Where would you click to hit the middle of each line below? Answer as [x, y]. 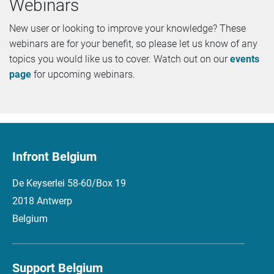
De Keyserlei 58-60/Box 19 [69, 183]
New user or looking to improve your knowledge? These [128, 29]
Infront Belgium [54, 156]
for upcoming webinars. [83, 75]
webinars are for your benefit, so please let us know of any [133, 44]
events [245, 59]
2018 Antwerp [42, 201]
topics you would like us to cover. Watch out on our [120, 59]
